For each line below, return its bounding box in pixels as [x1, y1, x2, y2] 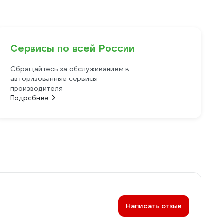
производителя [10, 84, 63, 93]
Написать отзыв [126, 201, 182, 210]
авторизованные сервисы [10, 74, 98, 83]
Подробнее [10, 93, 49, 102]
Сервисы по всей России [10, 42, 135, 55]
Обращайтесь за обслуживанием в [10, 64, 130, 73]
